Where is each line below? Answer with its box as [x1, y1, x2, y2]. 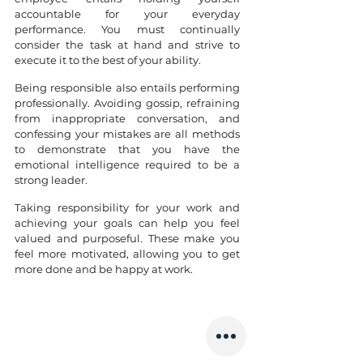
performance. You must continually [15, 22, 240, 36]
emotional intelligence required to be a [15, 157, 240, 171]
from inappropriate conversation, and [15, 111, 240, 125]
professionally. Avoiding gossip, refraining [15, 96, 240, 109]
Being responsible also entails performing [15, 80, 240, 94]
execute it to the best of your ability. [15, 53, 201, 66]
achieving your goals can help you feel [15, 216, 240, 229]
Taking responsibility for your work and [15, 200, 240, 214]
